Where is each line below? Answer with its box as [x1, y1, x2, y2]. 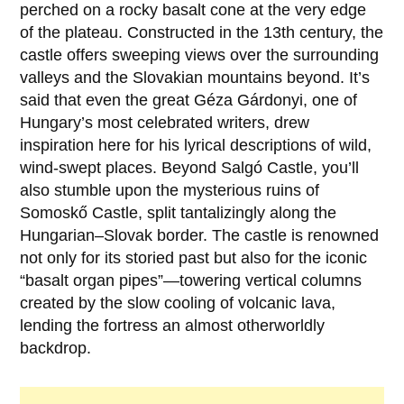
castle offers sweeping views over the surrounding [20, 46, 380, 65]
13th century [263, 23, 353, 42]
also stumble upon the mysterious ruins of [20, 181, 320, 200]
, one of [303, 91, 358, 110]
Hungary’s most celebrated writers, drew [20, 114, 310, 133]
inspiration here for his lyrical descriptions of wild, [20, 136, 372, 155]
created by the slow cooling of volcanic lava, [20, 294, 336, 313]
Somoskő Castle [20, 204, 139, 223]
